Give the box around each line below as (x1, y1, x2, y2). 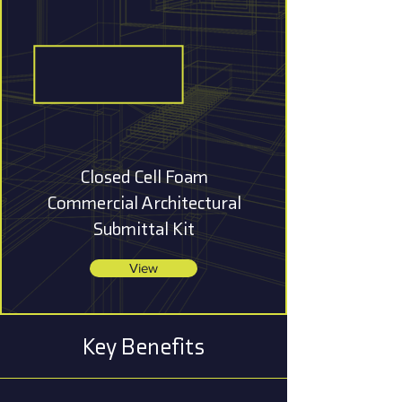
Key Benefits (83, 333, 205, 361)
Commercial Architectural (46, 191, 241, 214)
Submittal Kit (92, 217, 195, 240)
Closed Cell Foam (79, 165, 208, 188)
